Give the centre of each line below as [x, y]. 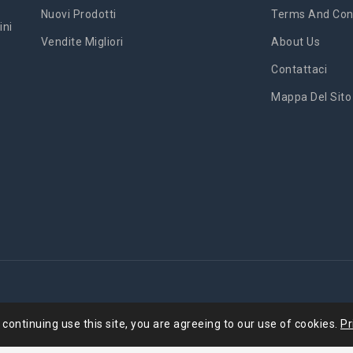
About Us [296, 42]
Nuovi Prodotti [78, 15]
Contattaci [299, 70]
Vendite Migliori [82, 42]
